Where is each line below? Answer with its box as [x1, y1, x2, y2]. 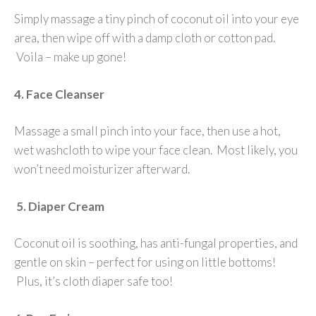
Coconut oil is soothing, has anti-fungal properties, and [14, 236, 298, 251]
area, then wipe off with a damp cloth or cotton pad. [14, 30, 275, 46]
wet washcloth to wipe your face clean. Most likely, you [14, 142, 298, 158]
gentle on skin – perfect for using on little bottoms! [14, 255, 276, 270]
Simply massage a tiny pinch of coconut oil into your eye [14, 11, 299, 27]
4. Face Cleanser [14, 86, 104, 102]
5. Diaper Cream [16, 198, 104, 214]
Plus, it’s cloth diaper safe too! [14, 274, 173, 289]
